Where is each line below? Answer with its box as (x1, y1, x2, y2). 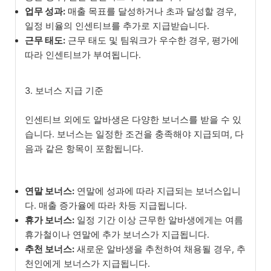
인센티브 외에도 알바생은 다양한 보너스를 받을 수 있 (25, 114, 241, 126)
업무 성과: (25, 6, 65, 18)
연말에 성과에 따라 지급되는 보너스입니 (74, 185, 241, 197)
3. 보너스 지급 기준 (25, 85, 103, 97)
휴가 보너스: (25, 214, 74, 226)
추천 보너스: (25, 243, 74, 255)
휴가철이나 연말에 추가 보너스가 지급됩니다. (25, 229, 209, 240)
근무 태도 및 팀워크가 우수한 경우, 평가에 (65, 35, 239, 47)
